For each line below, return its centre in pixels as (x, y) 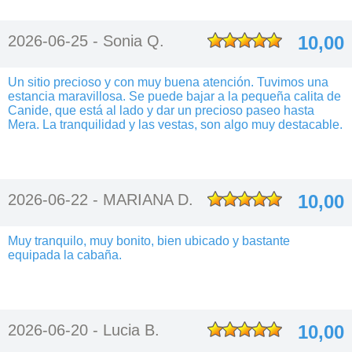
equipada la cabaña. (65, 255)
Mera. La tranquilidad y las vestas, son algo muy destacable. (175, 125)
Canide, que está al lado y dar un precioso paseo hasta (161, 110)
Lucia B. (131, 330)
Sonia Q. (134, 41)
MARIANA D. (148, 200)
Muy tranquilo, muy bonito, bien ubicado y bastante (149, 241)
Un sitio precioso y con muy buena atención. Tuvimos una (168, 82)
